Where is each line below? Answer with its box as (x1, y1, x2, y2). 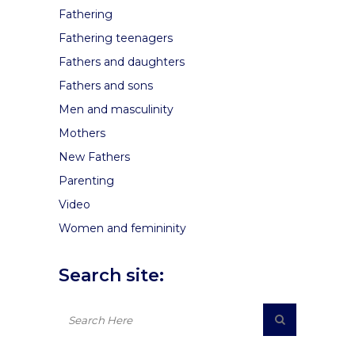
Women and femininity (59, 221, 186, 235)
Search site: (59, 265, 164, 286)
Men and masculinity (59, 102, 174, 116)
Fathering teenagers (59, 31, 173, 45)
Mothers (59, 126, 105, 140)
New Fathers (59, 150, 130, 164)
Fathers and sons (59, 78, 153, 93)
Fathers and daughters (59, 55, 185, 69)
